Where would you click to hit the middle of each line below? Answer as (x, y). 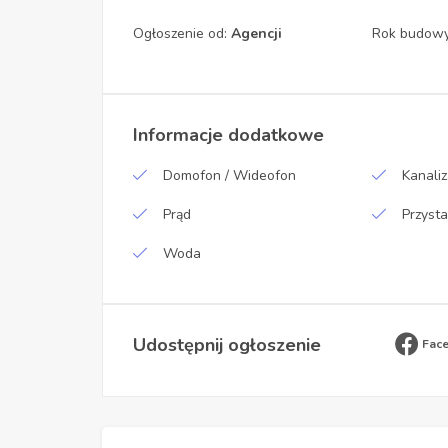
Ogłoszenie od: (182, 34)
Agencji (256, 34)
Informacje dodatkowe (228, 135)
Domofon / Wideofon (229, 176)
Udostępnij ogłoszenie (227, 345)
